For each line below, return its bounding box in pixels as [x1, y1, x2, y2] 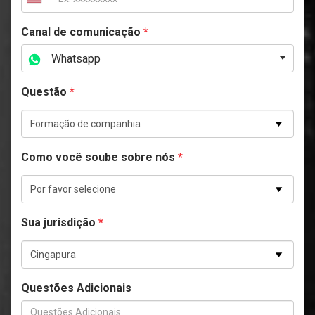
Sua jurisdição [21, 216, 98, 230]
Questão [21, 85, 70, 99]
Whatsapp [49, 52, 101, 66]
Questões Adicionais [21, 281, 131, 295]
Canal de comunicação [21, 25, 143, 39]
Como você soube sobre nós [21, 150, 178, 165]
